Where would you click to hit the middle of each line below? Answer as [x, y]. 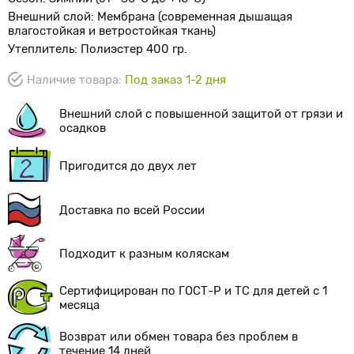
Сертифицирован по [119, 290]
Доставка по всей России [132, 210]
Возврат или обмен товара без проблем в [179, 336]
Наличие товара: [74, 80]
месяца [79, 305]
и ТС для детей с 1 [274, 290]
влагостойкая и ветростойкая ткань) [112, 31]
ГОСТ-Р [200, 290]
